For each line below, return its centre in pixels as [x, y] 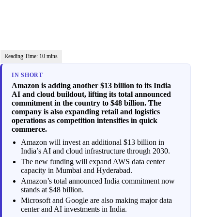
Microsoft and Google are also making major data [97, 201]
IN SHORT [27, 75]
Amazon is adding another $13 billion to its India [91, 85]
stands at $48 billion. [53, 190]
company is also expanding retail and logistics [86, 111]
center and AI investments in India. [74, 209]
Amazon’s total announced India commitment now [98, 181]
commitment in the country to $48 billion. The [86, 103]
